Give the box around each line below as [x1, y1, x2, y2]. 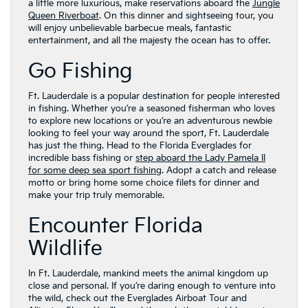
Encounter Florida [28, 214, 203, 239]
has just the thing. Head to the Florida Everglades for [28, 140, 252, 151]
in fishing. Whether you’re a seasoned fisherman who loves [28, 103, 275, 114]
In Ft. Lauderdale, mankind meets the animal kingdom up [28, 268, 268, 279]
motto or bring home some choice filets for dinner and [28, 177, 259, 188]
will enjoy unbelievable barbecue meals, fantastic [28, 23, 232, 34]
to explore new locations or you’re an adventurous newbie [28, 115, 272, 126]
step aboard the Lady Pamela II [135, 153, 265, 164]
